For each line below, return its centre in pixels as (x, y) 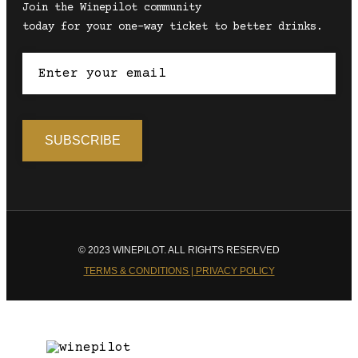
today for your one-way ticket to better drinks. (173, 27)
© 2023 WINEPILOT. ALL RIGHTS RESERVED (179, 250)
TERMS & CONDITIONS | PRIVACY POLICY (179, 270)
